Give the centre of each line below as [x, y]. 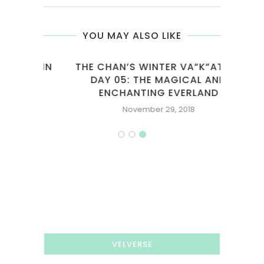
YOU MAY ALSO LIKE [132, 36]
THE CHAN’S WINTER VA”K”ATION [132, 67]
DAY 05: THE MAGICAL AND [132, 80]
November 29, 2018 [132, 110]
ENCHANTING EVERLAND [132, 93]
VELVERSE [132, 245]
